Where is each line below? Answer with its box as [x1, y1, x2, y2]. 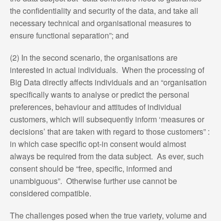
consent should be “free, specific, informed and [9, 162, 172, 174]
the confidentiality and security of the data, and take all [9, 4, 198, 16]
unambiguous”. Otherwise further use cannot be [9, 175, 177, 186]
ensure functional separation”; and [9, 29, 129, 41]
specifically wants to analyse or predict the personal [9, 88, 189, 100]
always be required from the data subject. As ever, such [9, 150, 204, 162]
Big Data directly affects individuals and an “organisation [9, 76, 207, 88]
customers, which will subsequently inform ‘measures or [9, 113, 204, 125]
